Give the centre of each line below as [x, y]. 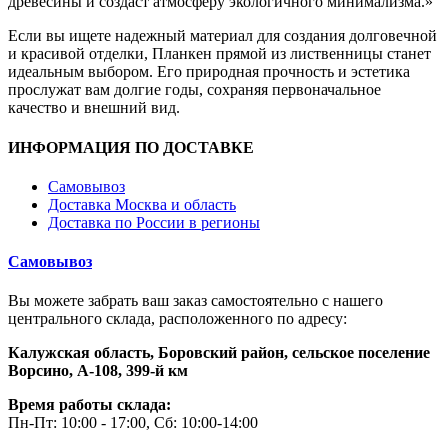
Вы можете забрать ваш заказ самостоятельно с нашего [195, 301]
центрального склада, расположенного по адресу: [177, 319]
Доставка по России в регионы [154, 222]
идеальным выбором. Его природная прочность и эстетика [209, 72]
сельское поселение [361, 353]
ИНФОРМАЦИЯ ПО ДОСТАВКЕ [131, 147]
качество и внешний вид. [94, 108]
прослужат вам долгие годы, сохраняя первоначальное [194, 90]
